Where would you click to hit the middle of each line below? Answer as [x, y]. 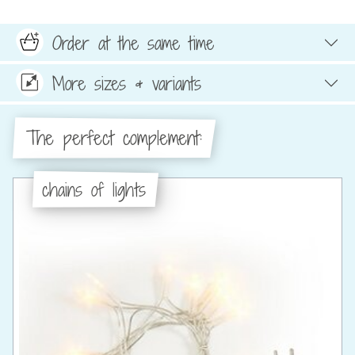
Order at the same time [133, 42]
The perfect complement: [114, 138]
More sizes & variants [127, 83]
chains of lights [94, 189]
